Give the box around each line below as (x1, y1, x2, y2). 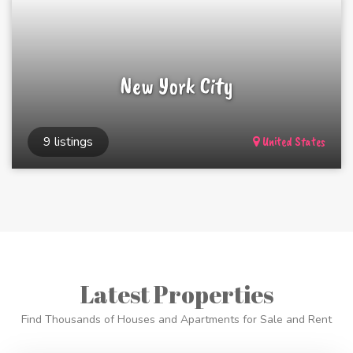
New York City (120, 71, 233, 101)
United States (260, 134, 325, 150)
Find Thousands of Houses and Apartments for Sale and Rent (21, 312, 332, 327)
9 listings (43, 133, 93, 150)
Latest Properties (80, 278, 273, 310)
